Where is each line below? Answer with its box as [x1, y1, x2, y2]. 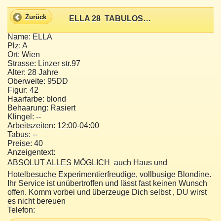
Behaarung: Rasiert [7, 104, 75, 112]
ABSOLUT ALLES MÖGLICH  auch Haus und [7, 158, 167, 167]
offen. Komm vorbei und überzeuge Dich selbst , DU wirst [7, 188, 207, 197]
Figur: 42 [7, 86, 38, 95]
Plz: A [7, 41, 28, 50]
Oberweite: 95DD [7, 77, 68, 86]
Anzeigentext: [7, 148, 55, 157]
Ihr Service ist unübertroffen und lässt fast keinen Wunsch [7, 179, 207, 188]
